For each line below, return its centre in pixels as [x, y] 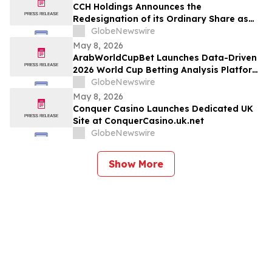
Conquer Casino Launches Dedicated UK [163, 109]
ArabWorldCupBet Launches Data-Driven [165, 58]
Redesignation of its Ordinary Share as [161, 19]
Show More [136, 164]
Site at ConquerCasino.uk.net [138, 121]
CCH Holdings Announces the [137, 7]
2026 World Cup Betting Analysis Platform [167, 70]
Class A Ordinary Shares [127, 31]
